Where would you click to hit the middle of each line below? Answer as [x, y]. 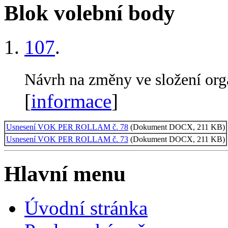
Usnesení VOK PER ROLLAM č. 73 [67, 139]
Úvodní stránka [86, 208]
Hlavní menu [65, 174]
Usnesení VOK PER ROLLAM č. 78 [67, 127]
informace [71, 101]
